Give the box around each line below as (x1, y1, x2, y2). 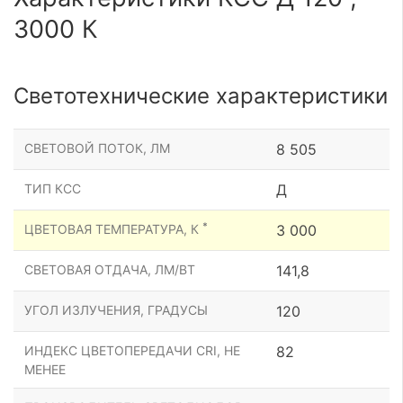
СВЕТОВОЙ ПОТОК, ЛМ (24, 139, 170, 156)
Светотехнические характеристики (13, 82, 388, 109)
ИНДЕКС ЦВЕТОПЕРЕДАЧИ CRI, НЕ (24, 342, 240, 358)
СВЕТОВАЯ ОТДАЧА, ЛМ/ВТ (24, 261, 195, 277)
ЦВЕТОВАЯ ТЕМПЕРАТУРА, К (24, 220, 202, 237)
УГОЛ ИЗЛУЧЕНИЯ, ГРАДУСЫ (24, 301, 208, 318)
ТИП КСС (24, 180, 81, 196)
